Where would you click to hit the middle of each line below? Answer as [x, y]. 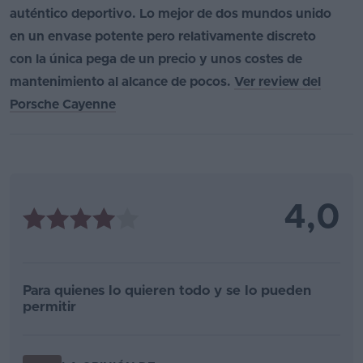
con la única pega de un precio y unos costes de [156, 60]
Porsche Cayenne [63, 105]
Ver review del [278, 82]
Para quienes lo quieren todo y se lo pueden [167, 291]
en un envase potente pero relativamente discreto [163, 37]
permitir [49, 307]
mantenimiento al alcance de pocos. [122, 82]
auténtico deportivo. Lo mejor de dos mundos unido [171, 14]
